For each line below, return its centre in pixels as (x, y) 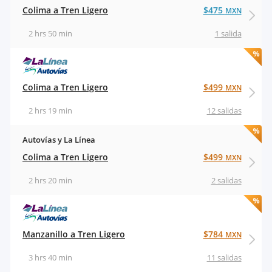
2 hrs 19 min (50, 111)
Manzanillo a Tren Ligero (74, 234)
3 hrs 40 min (50, 258)
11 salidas (224, 258)
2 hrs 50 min (50, 34)
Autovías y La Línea (59, 140)
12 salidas (224, 111)
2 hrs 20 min (50, 181)
